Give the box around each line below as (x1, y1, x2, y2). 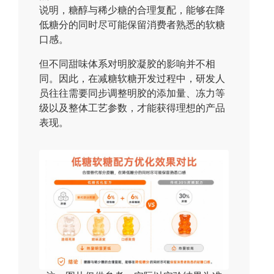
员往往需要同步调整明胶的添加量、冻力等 (39, 87, 226, 102)
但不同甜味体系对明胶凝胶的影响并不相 (39, 57, 216, 72)
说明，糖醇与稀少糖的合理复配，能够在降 (39, 4, 226, 18)
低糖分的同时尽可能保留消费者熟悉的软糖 (39, 18, 226, 33)
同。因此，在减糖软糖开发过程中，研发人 (39, 72, 226, 87)
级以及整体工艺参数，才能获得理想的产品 (39, 102, 226, 116)
